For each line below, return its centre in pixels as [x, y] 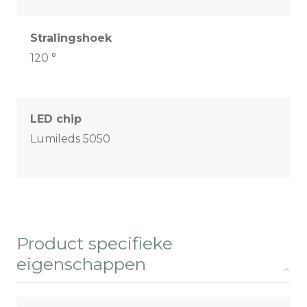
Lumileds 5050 [70, 139]
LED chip [56, 119]
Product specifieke [95, 244]
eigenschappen [81, 264]
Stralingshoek [71, 38]
